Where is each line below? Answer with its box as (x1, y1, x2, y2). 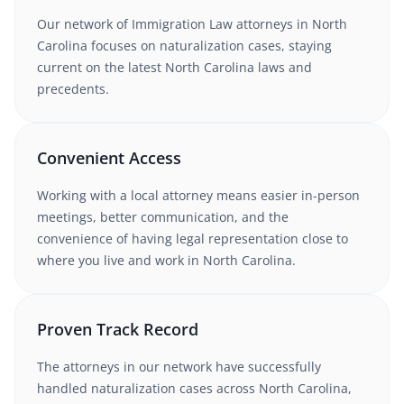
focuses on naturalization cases (91, 37, 281, 54)
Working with (37, 187, 116, 204)
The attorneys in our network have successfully (37, 358, 321, 375)
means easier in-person (216, 187, 360, 204)
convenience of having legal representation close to (37, 230, 348, 247)
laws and (254, 59, 312, 76)
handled (37, 380, 87, 397)
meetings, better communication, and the (37, 208, 289, 225)
